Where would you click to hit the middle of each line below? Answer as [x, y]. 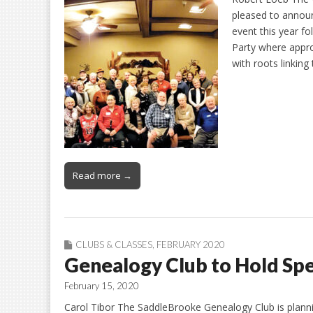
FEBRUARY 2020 [191, 245]
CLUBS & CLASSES [114, 245]
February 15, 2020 [102, 286]
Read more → [102, 176]
